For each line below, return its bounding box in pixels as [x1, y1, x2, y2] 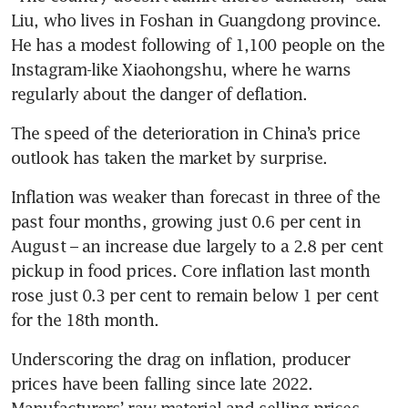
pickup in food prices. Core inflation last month [11, 260, 370, 281]
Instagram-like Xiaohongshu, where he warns [11, 59, 352, 80]
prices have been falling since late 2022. [11, 373, 313, 394]
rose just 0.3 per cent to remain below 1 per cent [11, 285, 378, 306]
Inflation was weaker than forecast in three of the [11, 187, 381, 208]
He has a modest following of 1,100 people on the [11, 35, 384, 56]
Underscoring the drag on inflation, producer [11, 349, 351, 370]
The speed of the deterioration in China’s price [11, 123, 360, 144]
